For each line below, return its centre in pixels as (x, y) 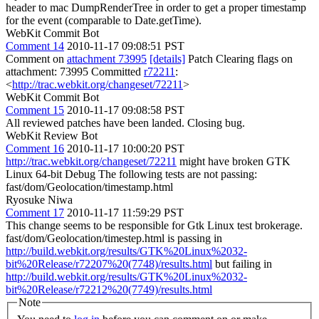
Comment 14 (35, 46)
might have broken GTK (234, 161)
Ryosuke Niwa (39, 200)
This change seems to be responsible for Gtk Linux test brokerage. (154, 225)
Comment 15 (35, 110)
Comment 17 (35, 213)
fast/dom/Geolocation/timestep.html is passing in (114, 238)
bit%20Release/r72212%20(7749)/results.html (109, 289)
